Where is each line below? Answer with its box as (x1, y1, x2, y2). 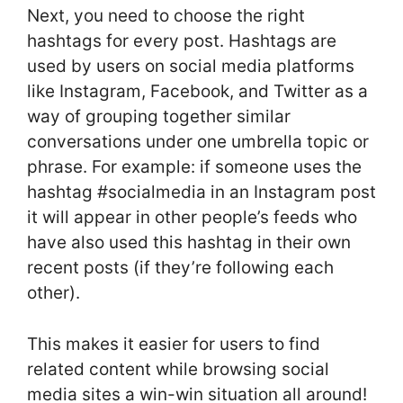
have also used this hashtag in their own (27, 232, 351, 254)
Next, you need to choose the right (27, 5, 305, 27)
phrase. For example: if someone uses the (27, 157, 362, 178)
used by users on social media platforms (27, 56, 354, 77)
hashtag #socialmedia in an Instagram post (27, 182, 376, 203)
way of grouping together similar (27, 106, 291, 128)
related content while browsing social (27, 358, 329, 380)
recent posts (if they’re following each (27, 257, 334, 279)
